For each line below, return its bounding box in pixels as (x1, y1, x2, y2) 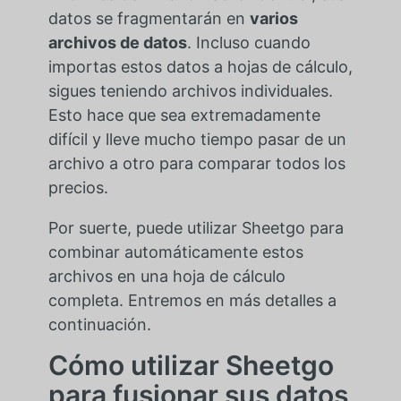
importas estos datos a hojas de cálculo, (47, 57, 353, 77)
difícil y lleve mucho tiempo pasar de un (47, 130, 346, 149)
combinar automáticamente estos (47, 243, 303, 262)
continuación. (47, 315, 151, 335)
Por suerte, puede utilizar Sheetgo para (47, 218, 344, 238)
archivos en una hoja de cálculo (47, 267, 286, 286)
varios (249, 9, 298, 29)
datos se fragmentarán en (47, 9, 250, 29)
